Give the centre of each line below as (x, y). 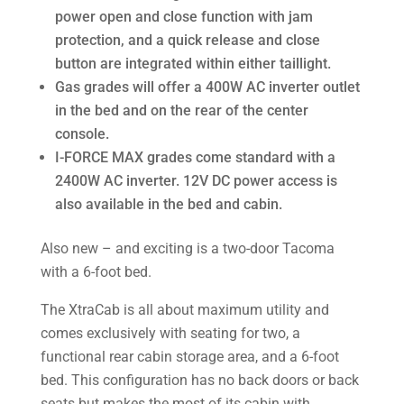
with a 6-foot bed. (96, 272)
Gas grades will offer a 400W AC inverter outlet (207, 87)
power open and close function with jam (184, 17)
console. (82, 134)
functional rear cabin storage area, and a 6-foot (189, 357)
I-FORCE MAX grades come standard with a (195, 157)
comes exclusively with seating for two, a (170, 333)
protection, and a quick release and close (187, 40)
